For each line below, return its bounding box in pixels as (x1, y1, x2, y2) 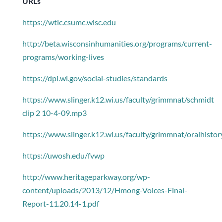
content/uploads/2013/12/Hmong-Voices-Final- (22, 185, 187, 195)
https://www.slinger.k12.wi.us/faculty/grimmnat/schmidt (22, 95, 214, 105)
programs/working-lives (22, 52, 104, 62)
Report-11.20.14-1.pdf (22, 199, 99, 209)
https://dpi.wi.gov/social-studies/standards (22, 73, 167, 83)
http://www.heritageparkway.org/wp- (22, 172, 150, 182)
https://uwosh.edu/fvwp (22, 151, 105, 161)
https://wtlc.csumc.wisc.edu (22, 17, 116, 27)
